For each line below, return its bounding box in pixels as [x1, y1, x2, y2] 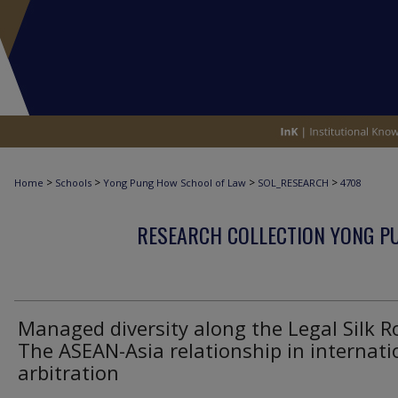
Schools [55, 176, 92, 189]
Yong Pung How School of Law [103, 176, 246, 189]
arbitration [18, 359, 119, 386]
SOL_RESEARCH [258, 176, 329, 189]
